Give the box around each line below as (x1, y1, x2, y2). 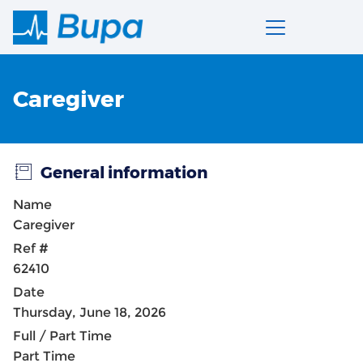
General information (40, 163, 207, 182)
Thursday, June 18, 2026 (13, 305, 166, 320)
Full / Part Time (13, 328, 112, 344)
